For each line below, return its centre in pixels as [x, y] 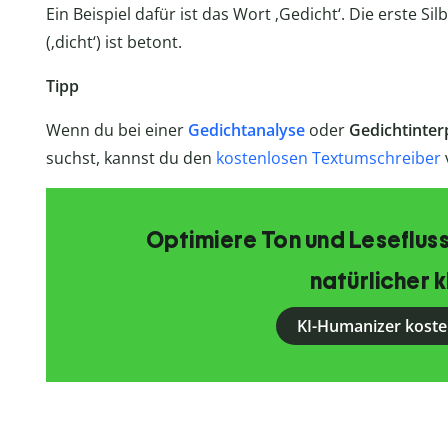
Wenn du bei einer [116, 130]
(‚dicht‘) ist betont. [113, 42]
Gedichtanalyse [246, 130]
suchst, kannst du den [130, 158]
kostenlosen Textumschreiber [328, 158]
